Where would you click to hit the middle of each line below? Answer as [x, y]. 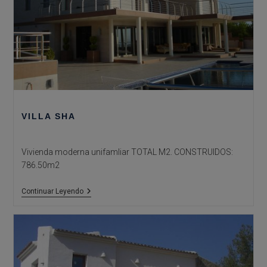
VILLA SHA [48, 116]
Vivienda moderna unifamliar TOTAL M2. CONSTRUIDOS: [127, 152]
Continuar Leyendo [52, 191]
